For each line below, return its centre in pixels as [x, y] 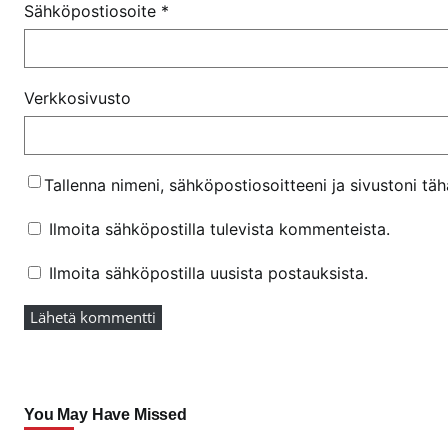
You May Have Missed [105, 414]
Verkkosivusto [77, 97]
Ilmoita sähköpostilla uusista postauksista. [208, 272]
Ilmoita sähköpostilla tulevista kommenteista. [219, 228]
